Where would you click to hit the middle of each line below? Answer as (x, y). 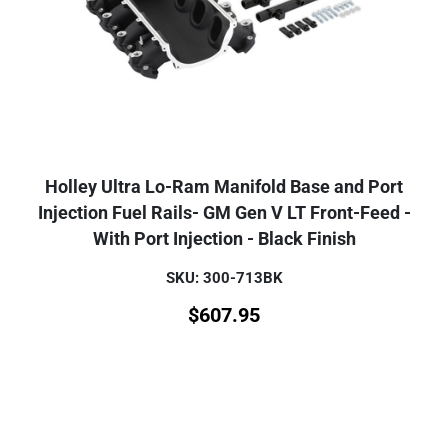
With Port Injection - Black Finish (224, 238)
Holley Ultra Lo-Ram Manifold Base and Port (224, 186)
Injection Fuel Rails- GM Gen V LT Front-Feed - (224, 212)
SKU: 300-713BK (224, 277)
